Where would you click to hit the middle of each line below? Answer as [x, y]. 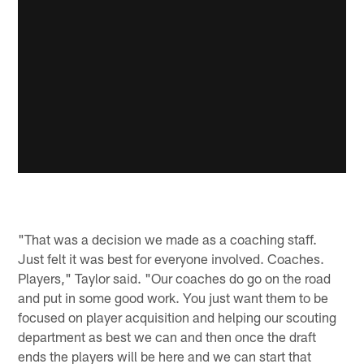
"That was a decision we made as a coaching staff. [168, 238]
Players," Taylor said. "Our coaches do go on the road [175, 277]
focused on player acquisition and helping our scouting [178, 316]
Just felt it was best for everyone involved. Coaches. [171, 258]
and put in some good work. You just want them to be [173, 297]
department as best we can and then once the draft [167, 336]
